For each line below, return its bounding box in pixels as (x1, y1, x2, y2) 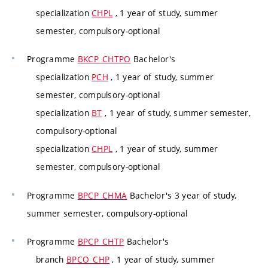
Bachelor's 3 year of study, (127, 189, 237, 201)
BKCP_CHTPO (77, 53, 131, 65)
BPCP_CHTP (77, 236, 124, 248)
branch (36, 254, 66, 266)
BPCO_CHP (66, 254, 110, 266)
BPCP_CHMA (77, 189, 127, 201)
